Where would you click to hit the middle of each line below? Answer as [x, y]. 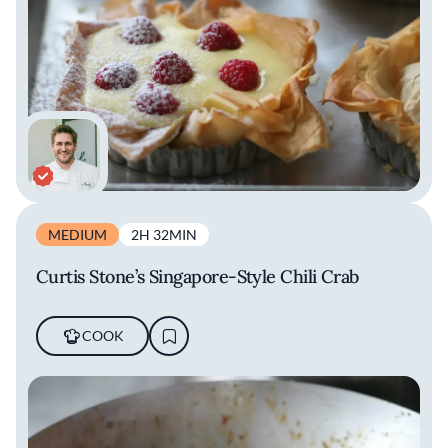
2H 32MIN [164, 235]
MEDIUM [77, 235]
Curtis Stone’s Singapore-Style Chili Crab [197, 277]
